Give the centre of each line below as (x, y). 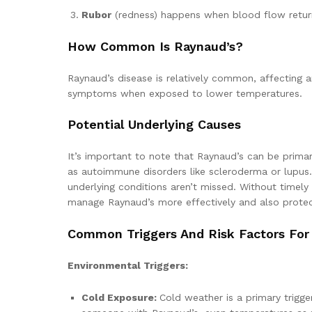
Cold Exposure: (120, 298)
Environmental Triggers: (128, 266)
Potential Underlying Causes (154, 125)
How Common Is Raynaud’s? (155, 46)
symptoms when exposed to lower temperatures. (185, 93)
